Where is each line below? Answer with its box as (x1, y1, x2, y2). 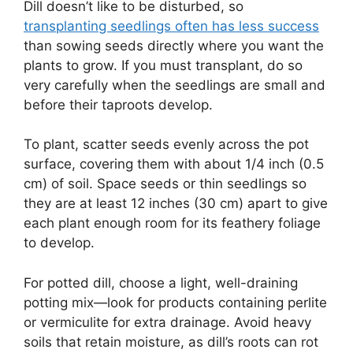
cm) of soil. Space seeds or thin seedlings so (24, 176, 307, 192)
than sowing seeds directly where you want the (24, 37, 324, 54)
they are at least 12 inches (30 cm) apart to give (24, 195, 328, 212)
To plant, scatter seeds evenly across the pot (24, 136, 309, 153)
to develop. (24, 235, 95, 251)
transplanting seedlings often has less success (24, 17, 319, 34)
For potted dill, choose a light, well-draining (24, 274, 298, 291)
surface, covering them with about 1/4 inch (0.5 (24, 156, 324, 173)
